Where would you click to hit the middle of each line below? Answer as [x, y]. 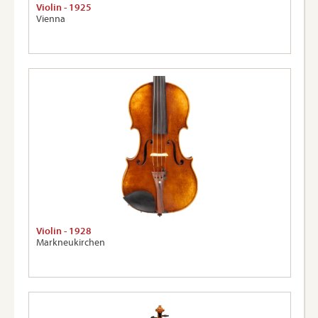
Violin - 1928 [64, 231]
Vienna [51, 19]
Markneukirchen [71, 242]
